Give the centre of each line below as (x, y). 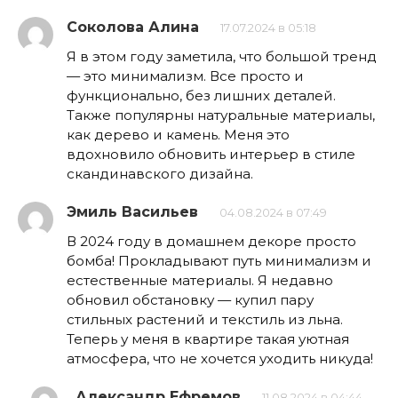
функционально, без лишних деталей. (201, 95)
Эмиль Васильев (132, 211)
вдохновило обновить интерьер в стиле (211, 154)
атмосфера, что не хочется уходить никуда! (220, 358)
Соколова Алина (133, 27)
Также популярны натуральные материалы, (221, 115)
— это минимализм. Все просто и (185, 76)
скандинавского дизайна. (160, 173)
